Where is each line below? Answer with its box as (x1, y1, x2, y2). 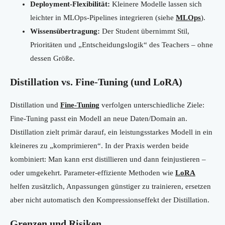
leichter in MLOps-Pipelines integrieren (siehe (30, 14, 176, 22)
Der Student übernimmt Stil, (100, 27, 189, 36)
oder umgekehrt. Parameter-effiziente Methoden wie (10, 169, 175, 177)
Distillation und (10, 101, 60, 109)
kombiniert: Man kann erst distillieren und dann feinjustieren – (10, 155, 206, 164)
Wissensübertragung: (30, 27, 100, 36)
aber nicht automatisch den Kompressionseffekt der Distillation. (10, 196, 209, 204)
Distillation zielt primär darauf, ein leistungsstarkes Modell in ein (10, 128, 212, 137)
